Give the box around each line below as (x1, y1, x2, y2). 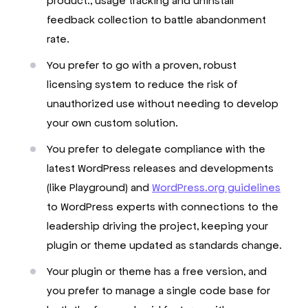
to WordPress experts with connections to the (47, 199, 278, 213)
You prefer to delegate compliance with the (47, 142, 265, 155)
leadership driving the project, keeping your (47, 219, 268, 232)
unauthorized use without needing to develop (47, 96, 278, 110)
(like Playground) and (47, 180, 152, 194)
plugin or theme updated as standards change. (47, 238, 282, 252)
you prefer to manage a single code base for (47, 283, 270, 297)
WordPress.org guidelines (152, 180, 280, 194)
